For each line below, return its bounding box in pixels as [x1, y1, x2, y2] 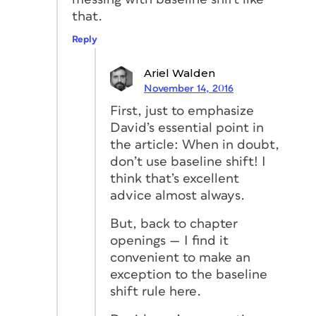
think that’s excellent [110, 171, 239, 186]
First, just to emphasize [110, 104, 254, 118]
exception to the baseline [110, 267, 267, 281]
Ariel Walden [144, 66, 215, 80]
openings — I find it [110, 233, 229, 248]
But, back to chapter [110, 217, 238, 231]
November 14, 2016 [144, 83, 233, 94]
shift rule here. [110, 284, 201, 298]
